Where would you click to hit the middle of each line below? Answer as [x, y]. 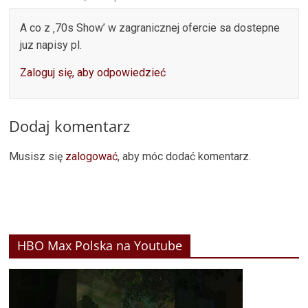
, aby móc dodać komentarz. [185, 156]
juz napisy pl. [51, 45]
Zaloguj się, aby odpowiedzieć [93, 72]
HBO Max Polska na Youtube [100, 245]
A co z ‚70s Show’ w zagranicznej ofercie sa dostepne [150, 27]
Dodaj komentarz [70, 125]
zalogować [92, 156]
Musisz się [37, 156]
